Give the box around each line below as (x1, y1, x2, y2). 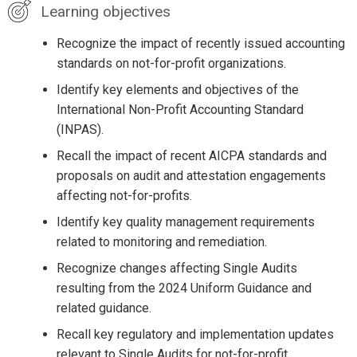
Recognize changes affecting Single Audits (56, 260, 297, 276)
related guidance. (56, 300, 151, 316)
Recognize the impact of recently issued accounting (56, 35, 345, 51)
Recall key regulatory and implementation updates (56, 326, 334, 342)
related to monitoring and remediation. (56, 233, 267, 249)
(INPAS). (56, 121, 104, 137)
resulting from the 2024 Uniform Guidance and (56, 280, 312, 296)
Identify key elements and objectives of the (56, 81, 299, 97)
